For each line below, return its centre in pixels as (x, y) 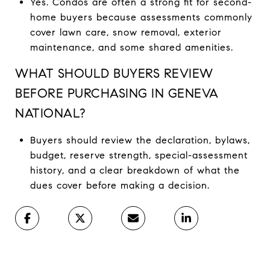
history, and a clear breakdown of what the (135, 170)
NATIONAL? (50, 113)
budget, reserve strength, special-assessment (139, 155)
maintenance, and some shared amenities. (131, 47)
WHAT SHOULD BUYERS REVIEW (114, 73)
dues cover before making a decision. (120, 185)
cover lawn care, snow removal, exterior (126, 32)
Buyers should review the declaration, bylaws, (140, 140)
